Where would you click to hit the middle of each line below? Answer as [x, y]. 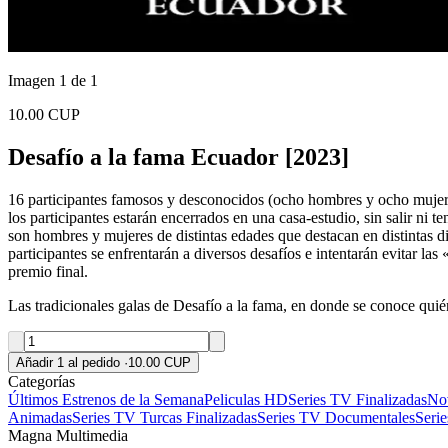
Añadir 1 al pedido [70, 362]
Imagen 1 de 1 [53, 80]
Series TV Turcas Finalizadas [164, 417]
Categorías [41, 381]
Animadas [40, 417]
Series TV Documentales [336, 417]
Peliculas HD [246, 399]
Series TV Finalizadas [357, 399]
